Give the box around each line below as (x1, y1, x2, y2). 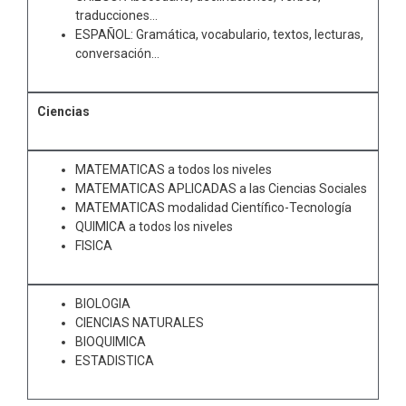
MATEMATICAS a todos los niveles (75, 162, 272, 177)
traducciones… (75, 8, 158, 23)
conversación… (75, 46, 159, 61)
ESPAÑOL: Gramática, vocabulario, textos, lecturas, (75, 27, 363, 42)
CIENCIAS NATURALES (75, 315, 204, 330)
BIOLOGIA (75, 296, 130, 311)
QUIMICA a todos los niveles (75, 219, 233, 234)
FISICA (75, 238, 112, 253)
